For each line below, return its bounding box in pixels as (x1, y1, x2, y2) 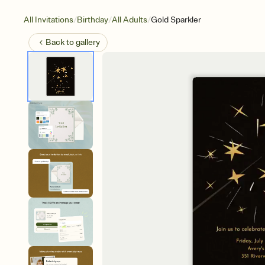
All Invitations (24, 15, 73, 25)
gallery (76, 37, 100, 47)
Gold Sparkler (151, 15, 201, 25)
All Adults (112, 15, 147, 25)
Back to (46, 37, 76, 47)
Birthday (77, 15, 108, 25)
